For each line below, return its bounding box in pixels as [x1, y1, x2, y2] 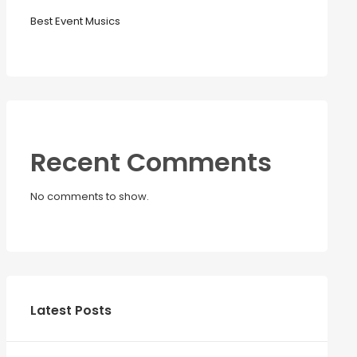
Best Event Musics [29, 13, 120, 29]
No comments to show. [29, 188, 149, 204]
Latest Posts [29, 300, 112, 320]
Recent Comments [29, 143, 272, 180]
